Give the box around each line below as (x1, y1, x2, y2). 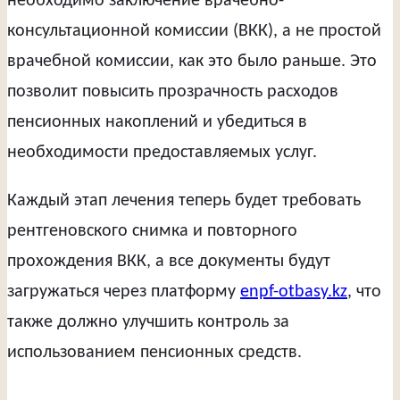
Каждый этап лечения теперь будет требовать (7, 192, 361, 211)
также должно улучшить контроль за (7, 313, 289, 332)
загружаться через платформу (7, 283, 240, 302)
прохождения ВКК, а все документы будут (7, 253, 330, 271)
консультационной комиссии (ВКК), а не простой (7, 22, 381, 41)
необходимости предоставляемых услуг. (7, 144, 317, 162)
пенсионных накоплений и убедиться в (7, 113, 307, 132)
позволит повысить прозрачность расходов (7, 83, 338, 102)
